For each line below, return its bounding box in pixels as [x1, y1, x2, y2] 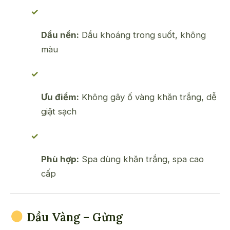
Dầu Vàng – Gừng [23, 209, 123, 224]
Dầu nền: [41, 30, 79, 41]
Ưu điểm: [41, 91, 79, 102]
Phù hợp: [41, 154, 79, 164]
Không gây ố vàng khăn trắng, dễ [79, 91, 217, 102]
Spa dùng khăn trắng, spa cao [79, 154, 204, 164]
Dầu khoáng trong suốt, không [79, 30, 206, 41]
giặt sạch [41, 106, 76, 117]
